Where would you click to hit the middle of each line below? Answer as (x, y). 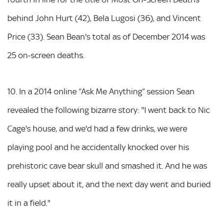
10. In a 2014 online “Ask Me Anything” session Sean (101, 91)
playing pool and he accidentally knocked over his (98, 147)
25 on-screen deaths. (46, 55)
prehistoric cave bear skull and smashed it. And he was (107, 165)
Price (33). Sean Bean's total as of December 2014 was (106, 36)
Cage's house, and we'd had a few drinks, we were (97, 128)
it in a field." (29, 203)
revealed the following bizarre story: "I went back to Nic (109, 110)
